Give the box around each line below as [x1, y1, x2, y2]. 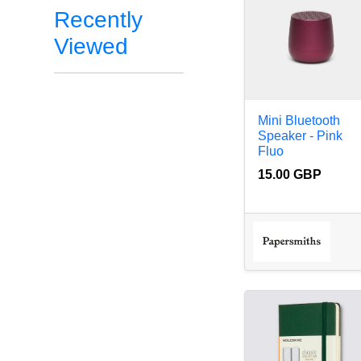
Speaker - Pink [258, 129, 343, 143]
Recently [54, 7, 143, 32]
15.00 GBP [258, 168, 322, 182]
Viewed [54, 34, 129, 59]
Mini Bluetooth [258, 114, 341, 128]
